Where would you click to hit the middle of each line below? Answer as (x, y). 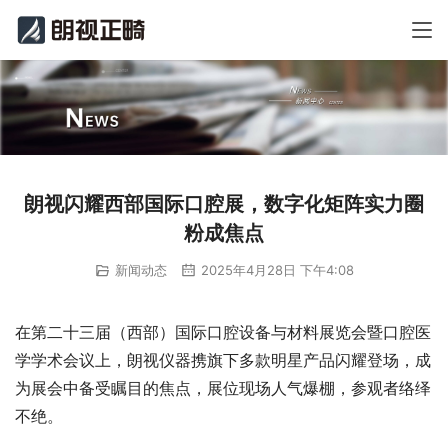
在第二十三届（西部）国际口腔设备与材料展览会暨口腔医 (223, 332)
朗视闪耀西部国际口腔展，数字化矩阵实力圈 (224, 204)
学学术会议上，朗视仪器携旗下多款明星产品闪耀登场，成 (223, 360)
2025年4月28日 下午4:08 (275, 270)
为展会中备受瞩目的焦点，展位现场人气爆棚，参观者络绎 (223, 388)
